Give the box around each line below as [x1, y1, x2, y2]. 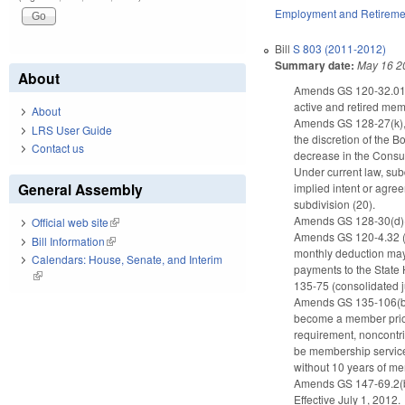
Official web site [32, 214, 108, 231]
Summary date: [275, 56, 355, 73]
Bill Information [32, 232, 105, 249]
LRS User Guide [32, 121, 112, 137]
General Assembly [18, 179, 143, 201]
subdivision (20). [294, 195, 376, 212]
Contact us [32, 140, 84, 156]
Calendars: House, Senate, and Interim [32, 251, 222, 268]
